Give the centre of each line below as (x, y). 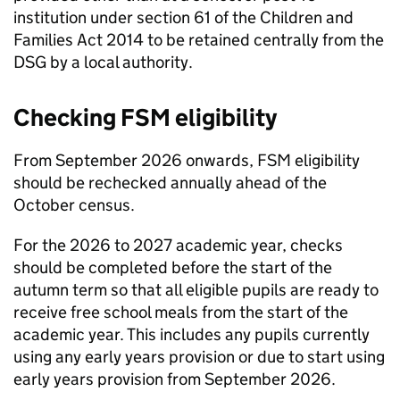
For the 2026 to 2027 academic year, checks (178, 245)
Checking (67, 117)
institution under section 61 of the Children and (183, 17)
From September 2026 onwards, (135, 160)
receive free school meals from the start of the (181, 312)
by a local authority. (121, 62)
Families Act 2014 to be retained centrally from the (199, 40)
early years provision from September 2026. (175, 379)
